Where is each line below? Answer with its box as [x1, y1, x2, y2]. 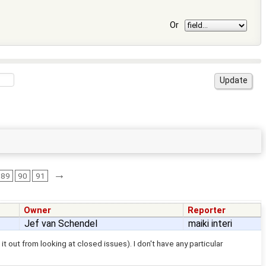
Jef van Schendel [24, 218, 97, 230]
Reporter [188, 205, 226, 216]
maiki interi [188, 218, 232, 230]
